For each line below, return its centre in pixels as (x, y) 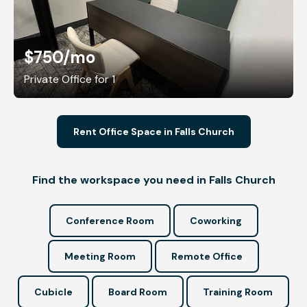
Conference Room (110, 220)
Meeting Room (100, 256)
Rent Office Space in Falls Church (153, 131)
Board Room (138, 292)
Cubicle (53, 292)
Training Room (238, 292)
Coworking (216, 220)
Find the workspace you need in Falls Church (153, 180)
